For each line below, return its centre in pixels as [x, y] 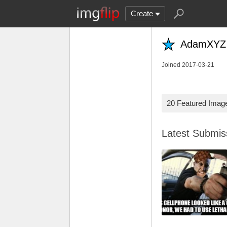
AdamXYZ [203, 44]
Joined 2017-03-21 [188, 65]
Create [142, 13]
